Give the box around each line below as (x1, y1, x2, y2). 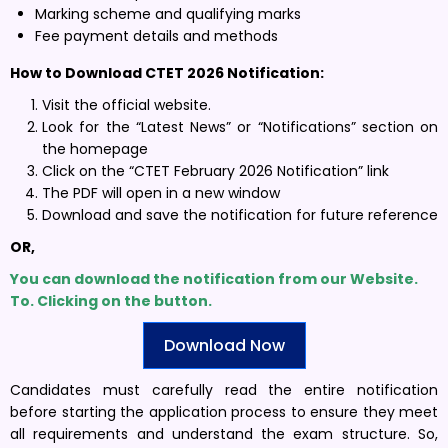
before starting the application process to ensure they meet (10, 401, 438, 422)
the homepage (42, 138, 148, 159)
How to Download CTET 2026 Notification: (10, 62, 324, 83)
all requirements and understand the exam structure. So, (10, 423, 438, 444)
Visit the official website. (42, 94, 211, 115)
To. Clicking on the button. (10, 290, 212, 311)
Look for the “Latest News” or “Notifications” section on (42, 116, 438, 137)
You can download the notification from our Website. (10, 268, 418, 289)
